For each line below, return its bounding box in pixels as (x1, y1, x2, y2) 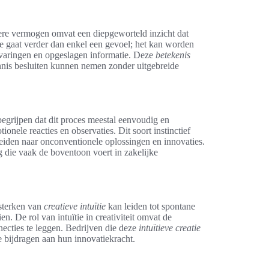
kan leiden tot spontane (106, 201, 195, 211)
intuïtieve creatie (139, 222, 201, 233)
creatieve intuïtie (44, 201, 106, 211)
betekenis (156, 49, 190, 60)
